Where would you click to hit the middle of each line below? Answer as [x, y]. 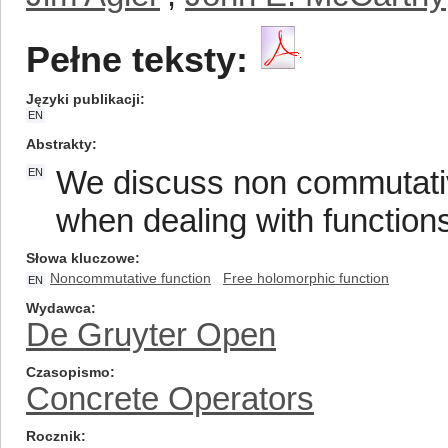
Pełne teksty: [137, 60]
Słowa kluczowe [80, 258]
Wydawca [58, 308]
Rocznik [53, 436]
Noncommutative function [130, 278]
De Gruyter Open [151, 334]
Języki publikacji [83, 99]
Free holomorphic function [306, 278]
